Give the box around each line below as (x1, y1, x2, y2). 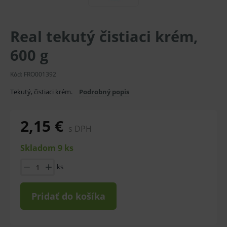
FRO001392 (24, 70, 56, 79)
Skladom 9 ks (20, 142, 73, 154)
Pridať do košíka (31, 190, 105, 202)
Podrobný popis (79, 87, 129, 96)
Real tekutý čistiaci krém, (10, 26, 198, 46)
